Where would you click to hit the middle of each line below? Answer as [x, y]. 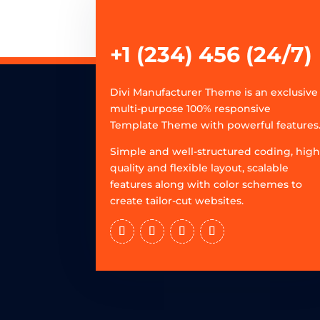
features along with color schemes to [206, 184]
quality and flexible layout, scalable [200, 167]
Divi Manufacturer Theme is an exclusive [214, 92]
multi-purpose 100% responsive [191, 108]
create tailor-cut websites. [177, 200]
